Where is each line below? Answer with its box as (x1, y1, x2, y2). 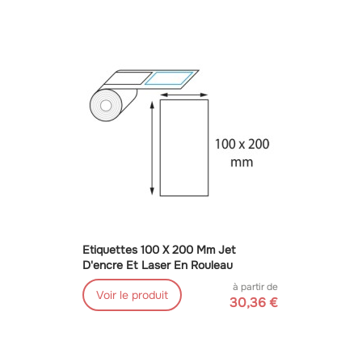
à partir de (232, 280, 278, 294)
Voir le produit (95, 288, 168, 303)
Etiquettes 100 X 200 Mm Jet (82, 242, 236, 258)
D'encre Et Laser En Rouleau (82, 258, 233, 273)
